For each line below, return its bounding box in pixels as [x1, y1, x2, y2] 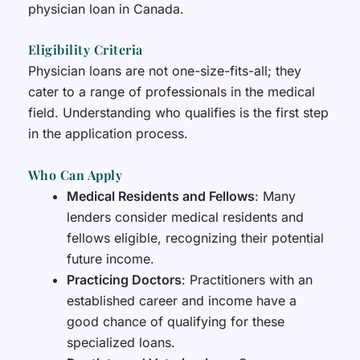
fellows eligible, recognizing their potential [66, 229, 324, 246]
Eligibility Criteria [27, 41, 143, 59]
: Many [254, 187, 296, 204]
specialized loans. [66, 333, 175, 350]
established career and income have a [66, 292, 297, 309]
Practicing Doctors [66, 271, 182, 288]
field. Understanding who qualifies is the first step [27, 104, 329, 121]
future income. [66, 250, 154, 267]
